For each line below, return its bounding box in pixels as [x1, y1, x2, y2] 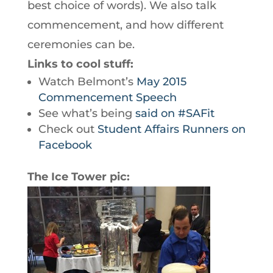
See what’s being [38, 107, 135, 120]
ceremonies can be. [27, 38, 135, 51]
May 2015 [136, 75, 186, 88]
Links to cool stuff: [27, 57, 133, 71]
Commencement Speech [38, 91, 177, 104]
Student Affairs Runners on [97, 122, 246, 136]
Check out [38, 122, 97, 136]
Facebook [38, 138, 92, 152]
